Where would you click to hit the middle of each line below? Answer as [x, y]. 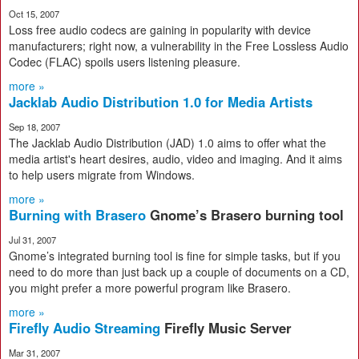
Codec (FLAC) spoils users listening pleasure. [125, 62]
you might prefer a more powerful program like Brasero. [150, 288]
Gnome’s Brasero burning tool [247, 215]
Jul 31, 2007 [32, 240]
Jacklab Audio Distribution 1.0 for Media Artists [161, 102]
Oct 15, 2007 [34, 14]
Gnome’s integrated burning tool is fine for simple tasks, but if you [175, 256]
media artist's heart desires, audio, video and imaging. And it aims [175, 159]
